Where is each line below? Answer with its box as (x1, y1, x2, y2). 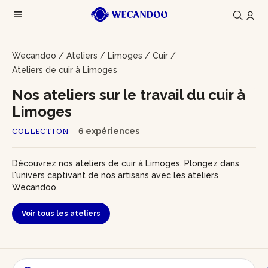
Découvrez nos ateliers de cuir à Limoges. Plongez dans (12, 159, 239, 168)
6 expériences (78, 126, 139, 136)
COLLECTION (12, 127, 69, 136)
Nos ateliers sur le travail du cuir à (12, 86, 245, 103)
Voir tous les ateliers (22, 209, 100, 218)
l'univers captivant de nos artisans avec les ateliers (12, 170, 218, 180)
